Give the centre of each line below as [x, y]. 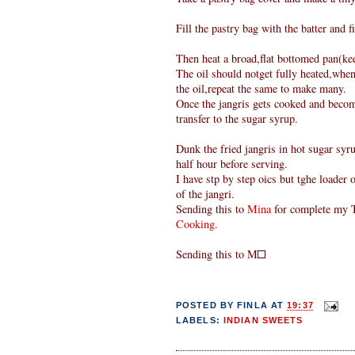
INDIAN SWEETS [263, 321]
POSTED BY [207, 305]
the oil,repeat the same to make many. [261, 89]
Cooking [195, 224]
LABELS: [200, 321]
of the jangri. [205, 194]
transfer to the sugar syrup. [237, 119]
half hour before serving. [232, 164]
